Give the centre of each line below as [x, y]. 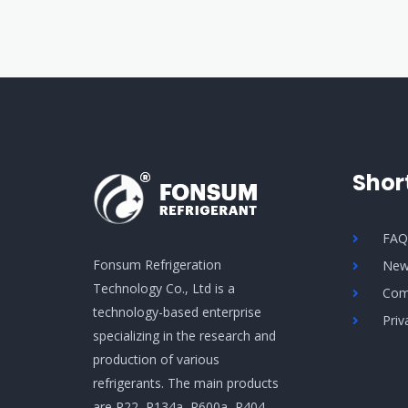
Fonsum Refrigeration [157, 265]
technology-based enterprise [177, 312]
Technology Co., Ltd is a [164, 289]
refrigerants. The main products [186, 383]
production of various [156, 360]
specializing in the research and [184, 336]
